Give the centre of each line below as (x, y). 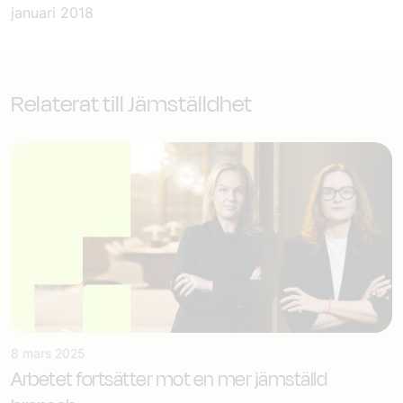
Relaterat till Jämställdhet (131, 104)
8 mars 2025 (48, 353)
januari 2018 (52, 13)
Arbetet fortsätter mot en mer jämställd (169, 380)
